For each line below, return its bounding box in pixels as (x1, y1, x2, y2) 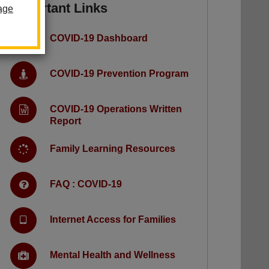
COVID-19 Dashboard (50, 33, 148, 44)
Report (50, 116, 81, 127)
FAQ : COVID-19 (50, 179, 122, 190)
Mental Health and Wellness (50, 250, 175, 261)
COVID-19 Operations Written (50, 104, 182, 115)
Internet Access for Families (50, 214, 176, 225)
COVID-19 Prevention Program (50, 68, 189, 79)
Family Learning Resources (50, 144, 175, 154)
